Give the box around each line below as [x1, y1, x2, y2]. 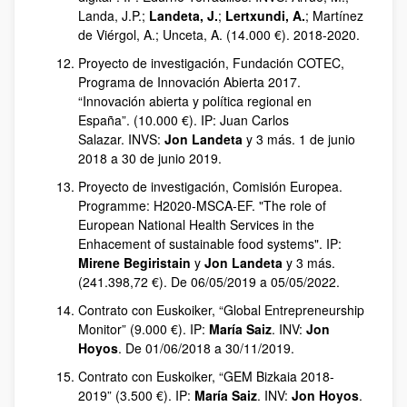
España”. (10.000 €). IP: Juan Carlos [78, 111, 289, 129]
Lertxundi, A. [225, 6, 305, 25]
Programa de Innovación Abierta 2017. [78, 73, 301, 91]
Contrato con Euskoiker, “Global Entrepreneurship [78, 301, 364, 319]
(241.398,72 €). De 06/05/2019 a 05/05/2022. [78, 273, 340, 291]
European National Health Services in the [78, 215, 314, 233]
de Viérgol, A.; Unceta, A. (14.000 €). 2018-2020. [78, 25, 360, 44]
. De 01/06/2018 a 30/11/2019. [118, 339, 294, 357]
